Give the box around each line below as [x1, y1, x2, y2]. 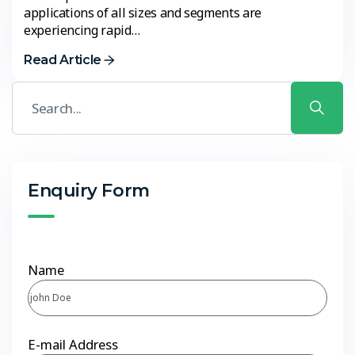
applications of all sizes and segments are [24, 4, 261, 22]
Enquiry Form [28, 179, 150, 201]
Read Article [24, 52, 102, 68]
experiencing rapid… [24, 21, 140, 40]
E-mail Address [28, 334, 118, 353]
